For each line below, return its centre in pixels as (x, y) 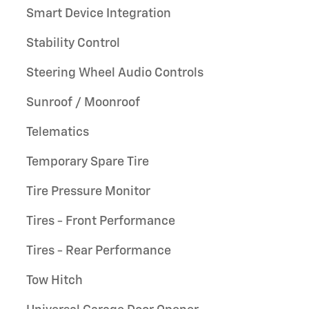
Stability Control (73, 43)
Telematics (58, 132)
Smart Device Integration (99, 13)
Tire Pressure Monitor (88, 191)
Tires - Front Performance (101, 221)
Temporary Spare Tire (88, 162)
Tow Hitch (54, 280)
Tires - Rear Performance (99, 251)
